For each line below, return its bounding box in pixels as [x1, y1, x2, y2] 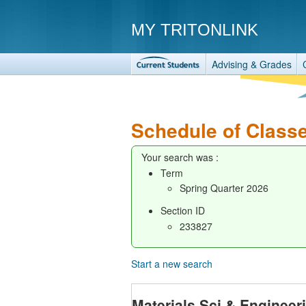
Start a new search [131, 256, 212, 270]
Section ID [161, 204, 205, 217]
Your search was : [141, 150, 219, 164]
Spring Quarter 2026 [180, 181, 268, 195]
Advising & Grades [212, 57, 292, 71]
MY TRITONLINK [131, 20, 258, 39]
